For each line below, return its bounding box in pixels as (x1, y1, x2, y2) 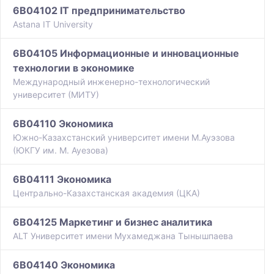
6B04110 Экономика (13, 117, 113, 130)
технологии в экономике (13, 62, 135, 75)
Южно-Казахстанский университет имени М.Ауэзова (13, 132, 235, 143)
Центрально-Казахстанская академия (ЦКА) (13, 188, 200, 199)
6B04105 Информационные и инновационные (13, 47, 239, 60)
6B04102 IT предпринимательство (13, 4, 185, 17)
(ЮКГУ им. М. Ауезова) (13, 145, 108, 156)
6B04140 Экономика (13, 259, 115, 272)
